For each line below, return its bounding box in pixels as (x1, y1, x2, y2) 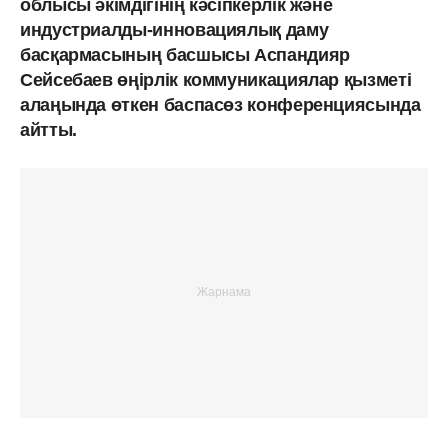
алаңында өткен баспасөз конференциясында (20, 94, 421, 115)
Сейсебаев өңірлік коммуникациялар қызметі (20, 69, 412, 90)
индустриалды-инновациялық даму (20, 19, 329, 40)
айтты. (20, 119, 77, 140)
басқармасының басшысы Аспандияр (20, 44, 350, 65)
